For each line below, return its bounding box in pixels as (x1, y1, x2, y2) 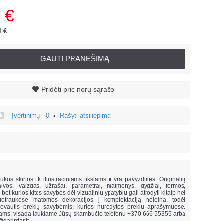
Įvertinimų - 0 (12, 112, 49, 119)
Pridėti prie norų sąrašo (41, 85, 114, 93)
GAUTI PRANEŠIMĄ (40, 54, 109, 63)
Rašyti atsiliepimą (60, 112, 110, 119)
